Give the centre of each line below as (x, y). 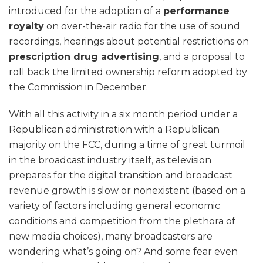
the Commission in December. (78, 87)
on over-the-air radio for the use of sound (142, 26)
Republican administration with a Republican (114, 130)
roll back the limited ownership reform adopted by (128, 72)
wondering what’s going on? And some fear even (123, 252)
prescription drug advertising (84, 57)
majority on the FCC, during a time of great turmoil (127, 145)
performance (196, 11)
